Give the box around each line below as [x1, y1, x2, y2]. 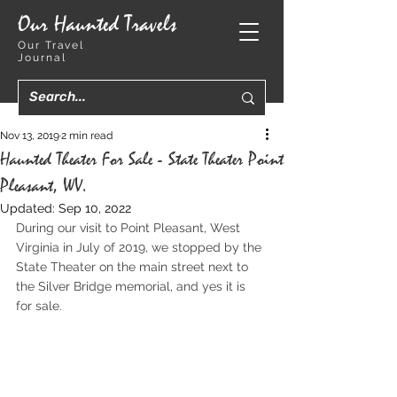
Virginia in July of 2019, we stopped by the [16, 240, 265, 254]
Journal [18, 51, 66, 64]
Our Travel [18, 39, 85, 51]
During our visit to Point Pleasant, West [16, 221, 244, 235]
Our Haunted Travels [18, 10, 176, 39]
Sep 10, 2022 [58, 201, 131, 215]
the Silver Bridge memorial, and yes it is [16, 279, 249, 293]
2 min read [61, 129, 113, 142]
